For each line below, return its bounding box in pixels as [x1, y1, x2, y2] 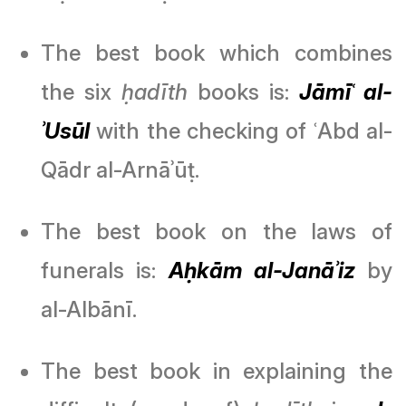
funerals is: [41, 256, 169, 284]
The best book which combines [41, 39, 392, 66]
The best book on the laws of [41, 217, 392, 245]
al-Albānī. [41, 295, 137, 323]
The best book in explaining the [41, 357, 392, 384]
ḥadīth [121, 78, 188, 105]
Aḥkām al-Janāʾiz [168, 256, 355, 284]
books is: [188, 78, 299, 105]
